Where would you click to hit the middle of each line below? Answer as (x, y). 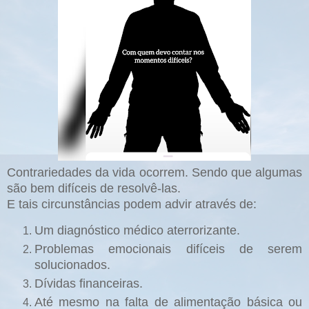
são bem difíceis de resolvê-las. (96, 188)
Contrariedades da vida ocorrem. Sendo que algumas (154, 172)
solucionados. (72, 265)
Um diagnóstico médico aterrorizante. (137, 231)
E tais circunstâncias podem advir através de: (132, 204)
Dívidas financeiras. (89, 284)
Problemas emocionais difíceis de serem (168, 249)
